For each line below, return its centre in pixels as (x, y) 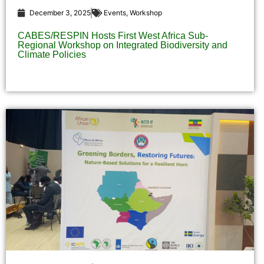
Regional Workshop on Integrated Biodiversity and (123, 45)
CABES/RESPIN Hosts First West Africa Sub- (113, 36)
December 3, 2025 (60, 13)
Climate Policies (52, 55)
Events (115, 13)
